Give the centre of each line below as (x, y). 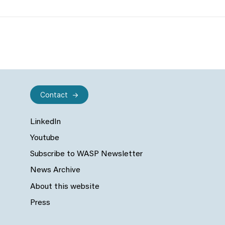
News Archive (55, 171)
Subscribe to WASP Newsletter (86, 154)
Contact (54, 95)
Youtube (45, 138)
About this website (65, 187)
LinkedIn (45, 122)
